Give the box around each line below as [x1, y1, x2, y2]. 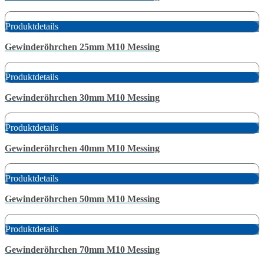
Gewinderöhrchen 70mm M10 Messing [5, 244, 160, 255]
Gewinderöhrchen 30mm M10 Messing [5, 92, 160, 103]
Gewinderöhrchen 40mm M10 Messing [5, 143, 160, 153]
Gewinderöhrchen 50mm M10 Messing [5, 193, 160, 204]
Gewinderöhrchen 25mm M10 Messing [5, 41, 160, 52]
